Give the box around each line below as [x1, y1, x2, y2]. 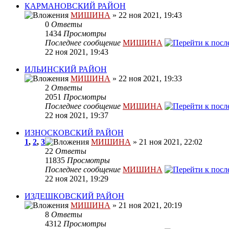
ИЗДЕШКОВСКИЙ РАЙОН [25, 192, 124, 201]
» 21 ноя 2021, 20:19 [110, 201, 182, 210]
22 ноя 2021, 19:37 [45, 111, 108, 120]
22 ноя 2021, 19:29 [45, 174, 108, 184]
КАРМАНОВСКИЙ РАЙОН [25, 2, 126, 11]
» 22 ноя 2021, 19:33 [110, 74, 182, 83]
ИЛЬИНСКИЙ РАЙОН [25, 65, 107, 74]
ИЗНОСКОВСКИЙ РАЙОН [25, 128, 124, 138]
